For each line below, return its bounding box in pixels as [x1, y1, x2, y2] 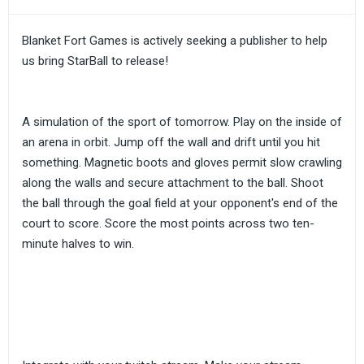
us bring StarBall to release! [22, 54, 168, 68]
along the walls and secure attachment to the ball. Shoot [22, 175, 323, 190]
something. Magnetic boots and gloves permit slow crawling [22, 155, 342, 170]
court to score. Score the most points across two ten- [22, 216, 314, 231]
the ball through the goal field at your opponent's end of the [22, 196, 338, 210]
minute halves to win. [22, 236, 134, 251]
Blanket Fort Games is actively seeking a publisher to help [22, 33, 327, 48]
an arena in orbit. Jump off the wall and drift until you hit [22, 135, 320, 149]
